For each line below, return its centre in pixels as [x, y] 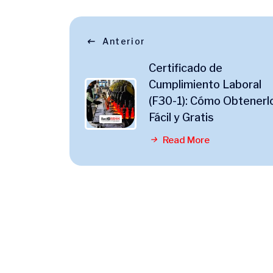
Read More [185, 140]
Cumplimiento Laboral [205, 84]
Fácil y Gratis [181, 117]
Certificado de [186, 68]
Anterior [124, 41]
